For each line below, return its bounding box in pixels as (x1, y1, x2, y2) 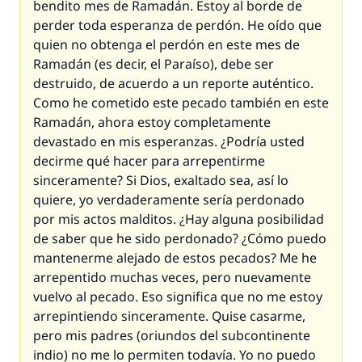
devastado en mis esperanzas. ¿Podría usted (33, 133, 305, 150)
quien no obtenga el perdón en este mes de (33, 36, 300, 53)
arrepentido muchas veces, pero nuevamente (33, 268, 311, 286)
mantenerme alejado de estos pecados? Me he (33, 249, 317, 267)
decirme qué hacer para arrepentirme (33, 152, 265, 170)
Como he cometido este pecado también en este (33, 94, 329, 112)
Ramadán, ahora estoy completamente (33, 113, 271, 131)
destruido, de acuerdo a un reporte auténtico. (33, 74, 314, 92)
